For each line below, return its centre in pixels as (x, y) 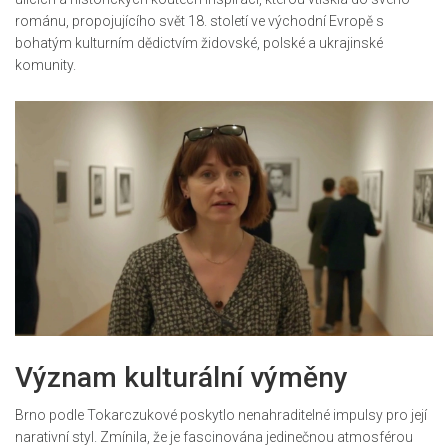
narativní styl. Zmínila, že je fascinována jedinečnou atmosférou (214, 437)
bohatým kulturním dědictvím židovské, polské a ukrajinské (199, 43)
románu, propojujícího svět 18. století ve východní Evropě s (199, 21)
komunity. (45, 65)
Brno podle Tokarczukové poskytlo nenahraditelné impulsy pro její (221, 415)
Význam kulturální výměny (181, 378)
